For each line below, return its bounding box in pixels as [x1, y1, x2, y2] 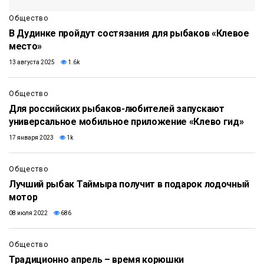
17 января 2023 [9, 134, 54, 141]
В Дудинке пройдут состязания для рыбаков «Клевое [9, 28, 249, 39]
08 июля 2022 [9, 210, 48, 217]
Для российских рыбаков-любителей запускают [9, 103, 225, 115]
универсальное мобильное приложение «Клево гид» [9, 116, 244, 128]
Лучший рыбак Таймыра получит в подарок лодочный [9, 179, 249, 190]
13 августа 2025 [9, 59, 55, 66]
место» [9, 41, 42, 52]
